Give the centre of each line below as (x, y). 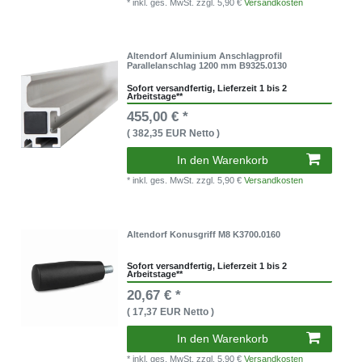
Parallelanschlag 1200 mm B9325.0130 (207, 66)
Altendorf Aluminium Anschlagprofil (205, 56)
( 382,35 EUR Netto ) (174, 134)
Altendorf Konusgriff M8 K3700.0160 (204, 234)
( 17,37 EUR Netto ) (171, 311)
